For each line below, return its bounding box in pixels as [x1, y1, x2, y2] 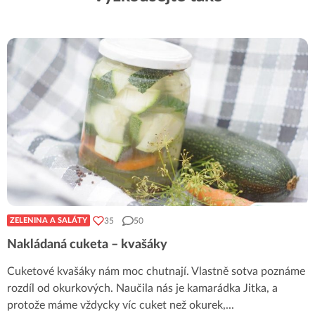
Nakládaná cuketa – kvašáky [7, 238, 167, 252]
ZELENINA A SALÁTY [10, 217, 87, 225]
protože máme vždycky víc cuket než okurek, [7, 300, 226, 311]
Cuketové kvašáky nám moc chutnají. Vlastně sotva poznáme [7, 266, 305, 278]
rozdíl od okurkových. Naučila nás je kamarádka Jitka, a [7, 283, 278, 295]
